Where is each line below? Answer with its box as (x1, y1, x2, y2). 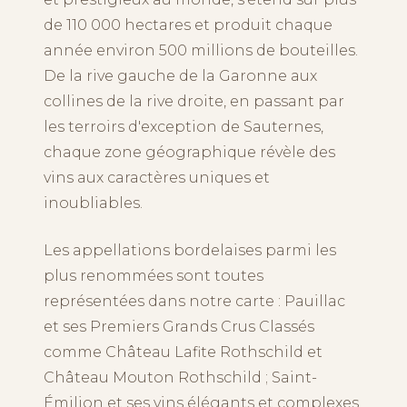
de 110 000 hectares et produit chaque (44, 16, 333, 35)
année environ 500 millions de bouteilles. (44, 42, 358, 60)
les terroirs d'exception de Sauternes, (44, 118, 323, 136)
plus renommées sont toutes (44, 267, 263, 285)
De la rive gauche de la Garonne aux (44, 67, 317, 85)
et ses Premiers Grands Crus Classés (44, 318, 314, 336)
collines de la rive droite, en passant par (44, 93, 344, 111)
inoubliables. (44, 194, 143, 213)
